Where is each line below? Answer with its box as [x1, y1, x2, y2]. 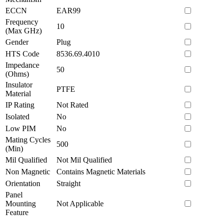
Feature [5, 208, 28, 217]
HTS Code [5, 49, 39, 58]
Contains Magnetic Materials [56, 167, 145, 176]
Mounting [5, 199, 36, 208]
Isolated [5, 112, 29, 121]
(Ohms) [5, 69, 29, 78]
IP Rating [5, 100, 34, 109]
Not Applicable [56, 199, 104, 208]
